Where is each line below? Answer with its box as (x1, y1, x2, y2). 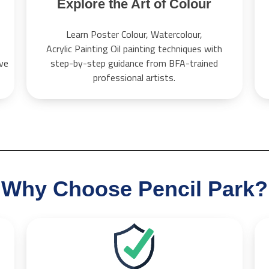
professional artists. (93, 70, 176, 85)
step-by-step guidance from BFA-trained (50, 56, 219, 71)
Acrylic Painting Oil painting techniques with (46, 41, 223, 56)
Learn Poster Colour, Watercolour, (66, 27, 203, 42)
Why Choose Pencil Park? (1, 177, 268, 202)
